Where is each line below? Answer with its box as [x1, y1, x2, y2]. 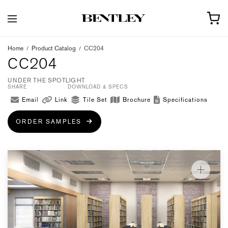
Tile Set [83, 96, 107, 103]
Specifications [163, 96, 208, 103]
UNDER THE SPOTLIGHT [8, 77, 85, 84]
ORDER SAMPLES [16, 118, 87, 125]
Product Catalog [32, 45, 76, 52]
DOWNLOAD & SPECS [68, 84, 128, 90]
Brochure [123, 96, 151, 103]
